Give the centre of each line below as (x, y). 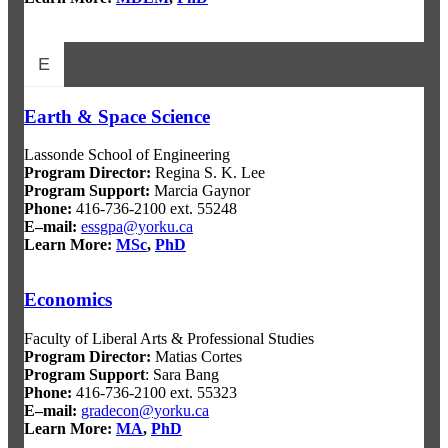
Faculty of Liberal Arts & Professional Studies (169, 338)
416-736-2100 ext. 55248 (154, 209)
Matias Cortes (196, 356)
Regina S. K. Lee (208, 173)
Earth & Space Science (117, 116)
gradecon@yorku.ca (145, 410)
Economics (68, 300)
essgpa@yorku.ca (137, 227)
